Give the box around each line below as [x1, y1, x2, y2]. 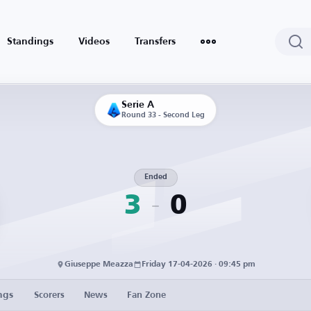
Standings [7, 37, 53, 47]
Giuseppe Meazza [64, 260, 133, 269]
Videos [78, 37, 110, 47]
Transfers [135, 37, 176, 47]
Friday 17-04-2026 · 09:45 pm [141, 260, 255, 269]
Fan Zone [127, 290, 166, 300]
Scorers [34, 290, 65, 300]
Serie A [121, 100, 154, 110]
